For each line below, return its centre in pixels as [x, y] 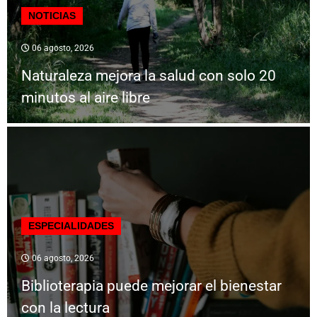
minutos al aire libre [86, 98]
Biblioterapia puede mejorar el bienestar [151, 286]
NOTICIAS [52, 16]
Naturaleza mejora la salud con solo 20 [149, 76]
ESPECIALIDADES [71, 226]
